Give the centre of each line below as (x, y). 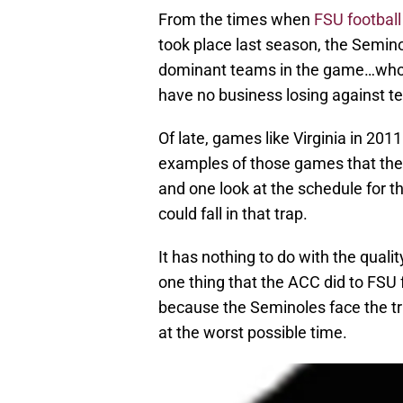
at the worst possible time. (253, 333)
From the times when (236, 20)
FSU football (358, 20)
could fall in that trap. (233, 214)
